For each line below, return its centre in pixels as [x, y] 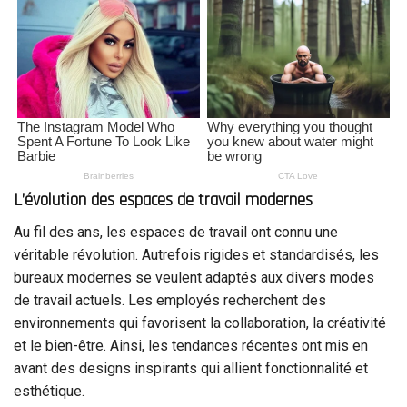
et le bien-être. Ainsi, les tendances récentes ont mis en [191, 345]
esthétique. [49, 391]
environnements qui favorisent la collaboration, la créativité [200, 323]
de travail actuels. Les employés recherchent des [170, 300]
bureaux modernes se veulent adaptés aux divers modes [194, 277]
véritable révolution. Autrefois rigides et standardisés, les [196, 254]
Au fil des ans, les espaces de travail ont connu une [176, 232]
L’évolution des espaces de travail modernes [163, 201]
